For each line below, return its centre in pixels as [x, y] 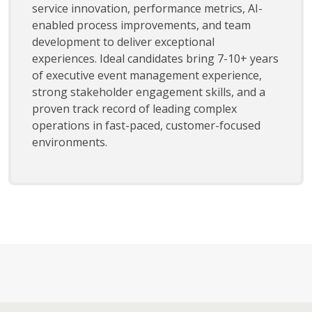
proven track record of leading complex [134, 109]
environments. [70, 142]
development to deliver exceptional [123, 42]
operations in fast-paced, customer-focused [146, 126]
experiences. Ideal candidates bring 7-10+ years [155, 59]
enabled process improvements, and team [141, 25]
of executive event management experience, [147, 76]
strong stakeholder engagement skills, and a [149, 92]
